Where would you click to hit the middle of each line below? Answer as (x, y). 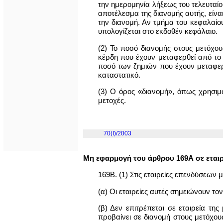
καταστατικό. (119, 75)
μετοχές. (112, 101)
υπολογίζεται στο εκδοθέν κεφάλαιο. (158, 31)
